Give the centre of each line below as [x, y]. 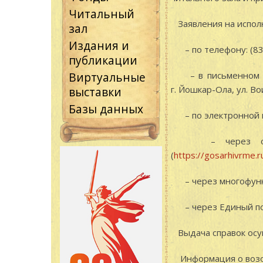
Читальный [102, 14]
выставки [95, 92]
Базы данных [106, 109]
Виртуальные [107, 77]
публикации [103, 60]
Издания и [99, 45]
